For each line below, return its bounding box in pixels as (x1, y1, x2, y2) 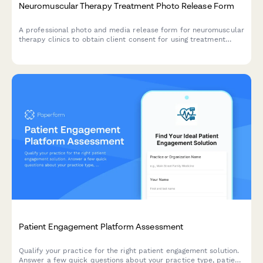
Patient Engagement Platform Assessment (19, 221, 184, 231)
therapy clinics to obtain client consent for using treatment (19, 35, 225, 43)
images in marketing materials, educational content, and (19, 45, 215, 53)
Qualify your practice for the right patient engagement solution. (19, 246, 240, 255)
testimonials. (19, 54, 63, 62)
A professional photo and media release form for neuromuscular (19, 26, 244, 34)
